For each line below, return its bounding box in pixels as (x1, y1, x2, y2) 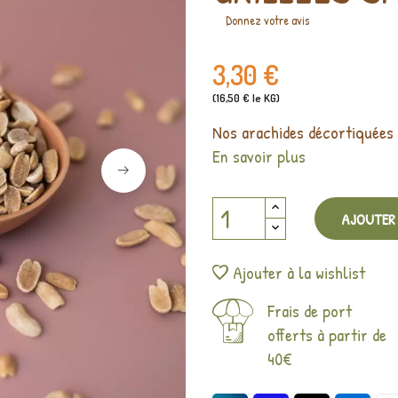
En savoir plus (212, 144, 306, 169)
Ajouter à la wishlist (233, 260, 365, 285)
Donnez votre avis (226, 12, 309, 29)
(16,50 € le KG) (212, 91, 280, 106)
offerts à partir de (267, 322, 386, 347)
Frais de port (267, 298, 352, 323)
